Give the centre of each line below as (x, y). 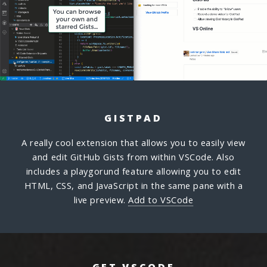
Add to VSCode (161, 200)
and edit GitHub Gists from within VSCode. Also (133, 157)
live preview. (101, 200)
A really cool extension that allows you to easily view (133, 142)
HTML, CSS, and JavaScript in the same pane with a (133, 185)
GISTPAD (133, 118)
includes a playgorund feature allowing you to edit (133, 171)
